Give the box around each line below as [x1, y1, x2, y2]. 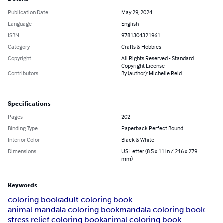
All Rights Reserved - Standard [121, 54, 194, 62]
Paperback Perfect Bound [121, 124, 183, 132]
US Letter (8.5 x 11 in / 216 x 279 [121, 147, 197, 155]
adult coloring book [60, 195, 132, 205]
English [121, 20, 139, 28]
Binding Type [8, 124, 38, 132]
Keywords [8, 182, 37, 189]
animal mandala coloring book [8, 205, 119, 215]
